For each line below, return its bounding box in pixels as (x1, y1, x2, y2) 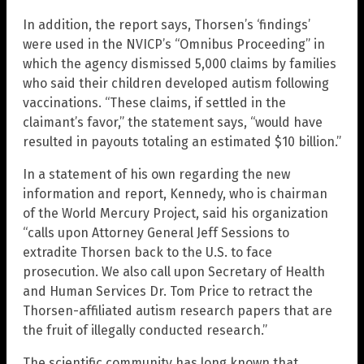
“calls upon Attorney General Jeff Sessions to (23, 225, 289, 241)
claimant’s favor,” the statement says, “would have (23, 115, 323, 131)
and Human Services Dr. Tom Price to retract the (23, 284, 313, 300)
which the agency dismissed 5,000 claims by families (23, 56, 336, 72)
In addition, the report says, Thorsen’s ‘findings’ (23, 17, 310, 33)
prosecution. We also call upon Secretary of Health (23, 264, 325, 280)
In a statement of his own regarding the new (23, 167, 290, 183)
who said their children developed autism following (23, 76, 329, 92)
